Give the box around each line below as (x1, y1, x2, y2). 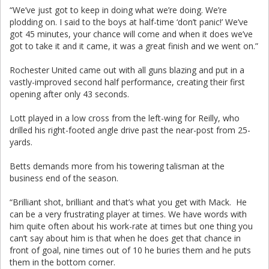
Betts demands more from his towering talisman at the (10, 160, 225, 172)
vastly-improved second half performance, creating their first (10, 76, 245, 88)
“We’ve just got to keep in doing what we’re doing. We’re (10, 4, 227, 16)
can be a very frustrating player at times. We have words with (10, 208, 247, 220)
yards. (10, 136, 32, 148)
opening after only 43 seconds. (10, 88, 129, 100)
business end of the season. (10, 172, 118, 184)
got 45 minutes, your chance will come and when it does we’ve (10, 28, 253, 40)
